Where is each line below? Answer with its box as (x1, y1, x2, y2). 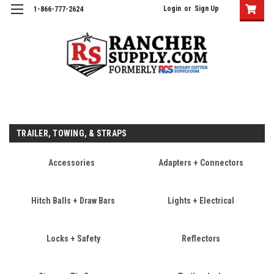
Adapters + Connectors (158, 157, 243, 168)
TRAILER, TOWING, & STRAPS (17, 128, 127, 138)
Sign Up (194, 4, 219, 13)
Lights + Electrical (168, 195, 234, 206)
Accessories (48, 157, 95, 168)
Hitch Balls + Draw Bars (31, 195, 115, 206)
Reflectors (182, 233, 220, 243)
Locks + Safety (46, 233, 100, 243)
